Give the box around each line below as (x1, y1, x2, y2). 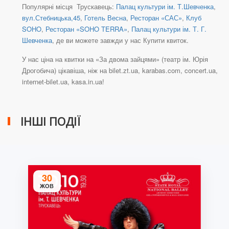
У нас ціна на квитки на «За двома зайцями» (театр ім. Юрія (22, 54, 208, 64)
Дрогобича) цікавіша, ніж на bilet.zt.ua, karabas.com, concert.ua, (22, 65, 218, 76)
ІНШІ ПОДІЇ (20, 113, 80, 129)
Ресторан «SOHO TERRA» (45, 24, 127, 34)
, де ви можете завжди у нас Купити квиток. (52, 35, 189, 45)
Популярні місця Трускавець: (22, 2, 116, 12)
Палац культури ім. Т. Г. (131, 24, 207, 34)
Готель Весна (84, 13, 126, 23)
